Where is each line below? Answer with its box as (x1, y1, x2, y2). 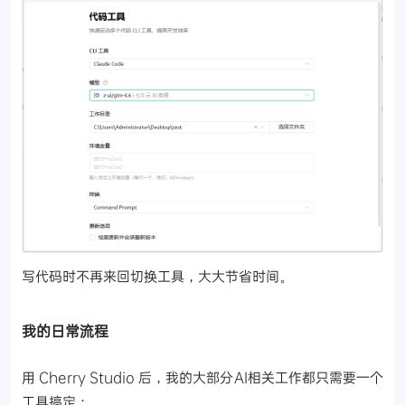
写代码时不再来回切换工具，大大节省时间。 (22, 267, 293, 286)
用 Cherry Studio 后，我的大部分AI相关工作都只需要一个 (22, 368, 383, 387)
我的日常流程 (22, 321, 108, 341)
